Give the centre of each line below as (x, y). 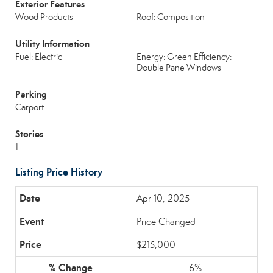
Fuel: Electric (39, 57)
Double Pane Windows (179, 68)
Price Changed (166, 222)
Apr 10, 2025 (163, 198)
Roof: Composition (171, 17)
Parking (31, 94)
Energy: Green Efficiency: (184, 57)
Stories (29, 134)
